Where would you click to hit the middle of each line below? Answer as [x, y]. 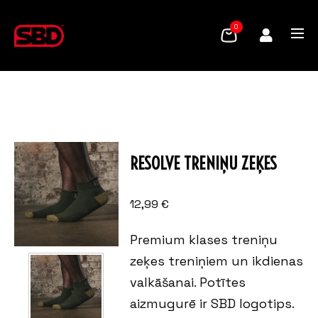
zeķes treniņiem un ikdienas [217, 261]
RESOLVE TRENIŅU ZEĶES [204, 163]
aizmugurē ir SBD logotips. [213, 303]
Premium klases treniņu [204, 240]
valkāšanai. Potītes [188, 282]
